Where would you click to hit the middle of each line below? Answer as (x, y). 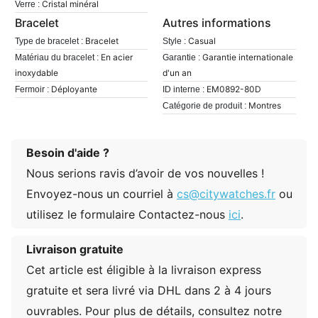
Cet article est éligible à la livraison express (144, 269)
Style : (175, 41)
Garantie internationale (248, 57)
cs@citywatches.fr (226, 193)
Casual (202, 40)
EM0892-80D (234, 89)
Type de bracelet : (49, 41)
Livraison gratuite (75, 249)
